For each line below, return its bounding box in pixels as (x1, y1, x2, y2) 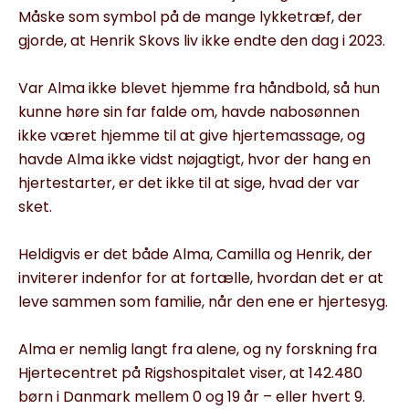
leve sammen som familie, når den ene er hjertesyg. (18, 291, 388, 313)
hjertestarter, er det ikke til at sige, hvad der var (18, 173, 360, 194)
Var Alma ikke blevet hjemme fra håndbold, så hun (18, 78, 380, 100)
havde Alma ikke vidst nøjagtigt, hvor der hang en (18, 149, 371, 171)
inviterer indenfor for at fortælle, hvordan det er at (18, 267, 383, 289)
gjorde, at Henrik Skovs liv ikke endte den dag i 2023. (18, 30, 385, 52)
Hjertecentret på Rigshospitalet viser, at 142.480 (18, 362, 362, 384)
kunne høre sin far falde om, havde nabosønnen (18, 101, 360, 123)
